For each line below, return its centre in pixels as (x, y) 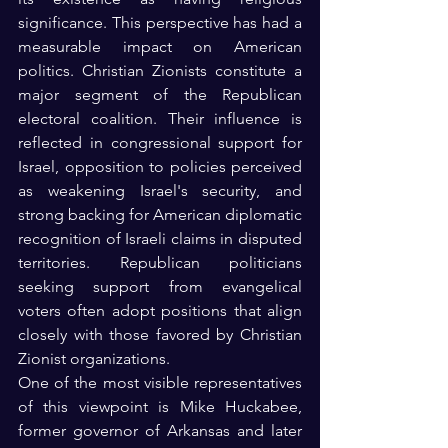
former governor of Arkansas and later (160, 431)
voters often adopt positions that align (160, 311)
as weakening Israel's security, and (160, 191)
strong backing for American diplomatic (160, 215)
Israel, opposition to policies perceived (160, 167)
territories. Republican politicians (160, 263)
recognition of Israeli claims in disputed (160, 239)
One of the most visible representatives (160, 383)
